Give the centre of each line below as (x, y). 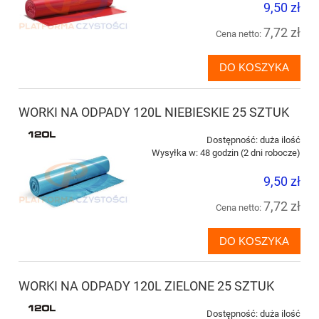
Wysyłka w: (175, 153)
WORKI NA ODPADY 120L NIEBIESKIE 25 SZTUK (154, 113)
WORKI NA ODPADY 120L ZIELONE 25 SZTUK (146, 286)
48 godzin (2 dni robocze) (250, 153)
